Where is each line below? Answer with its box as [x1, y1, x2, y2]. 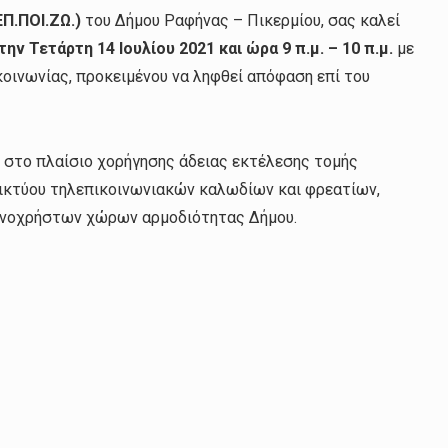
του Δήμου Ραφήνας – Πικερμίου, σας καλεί [85, 11, 401, 31]
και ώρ [219, 39, 270, 59]
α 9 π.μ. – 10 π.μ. [269, 39, 398, 59]
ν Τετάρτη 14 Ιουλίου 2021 [16, 39, 220, 59]
